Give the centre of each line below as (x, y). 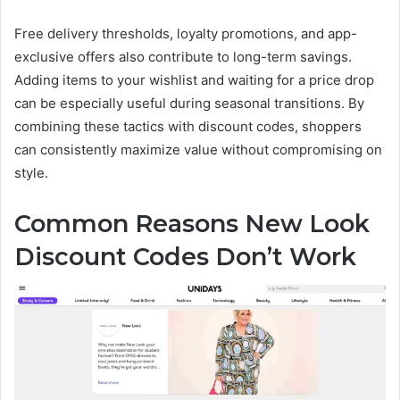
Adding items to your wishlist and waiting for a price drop (194, 79)
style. (31, 172)
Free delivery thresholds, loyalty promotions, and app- (186, 33)
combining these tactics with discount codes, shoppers (188, 126)
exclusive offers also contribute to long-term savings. (183, 56)
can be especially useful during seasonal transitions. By (189, 103)
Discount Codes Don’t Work (185, 256)
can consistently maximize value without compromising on (198, 149)
